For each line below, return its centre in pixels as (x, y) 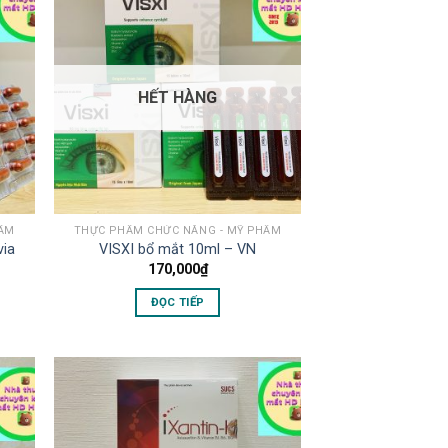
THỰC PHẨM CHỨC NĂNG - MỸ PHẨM (177, 230)
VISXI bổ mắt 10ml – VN (178, 250)
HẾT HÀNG (178, 98)
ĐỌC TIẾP (177, 302)
